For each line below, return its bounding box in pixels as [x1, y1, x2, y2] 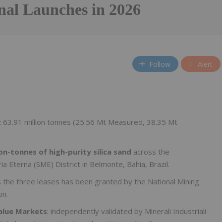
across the [133, 147, 169, 157]
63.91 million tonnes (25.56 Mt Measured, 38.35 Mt [3, 117, 177, 127]
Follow [149, 59, 170, 69]
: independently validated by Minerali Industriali [47, 206, 206, 217]
